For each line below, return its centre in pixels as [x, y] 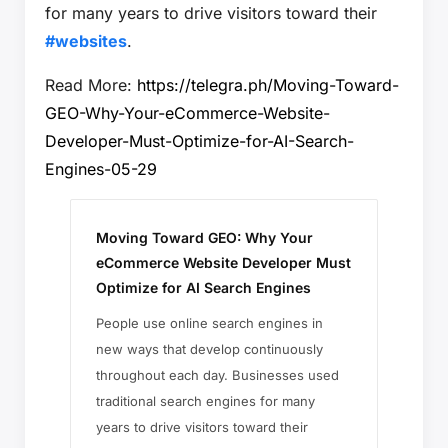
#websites [86, 40]
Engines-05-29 [101, 168]
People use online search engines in [209, 322]
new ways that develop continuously [209, 348]
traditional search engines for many [205, 400]
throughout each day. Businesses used [217, 374]
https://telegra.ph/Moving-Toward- [268, 84]
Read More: [91, 84]
